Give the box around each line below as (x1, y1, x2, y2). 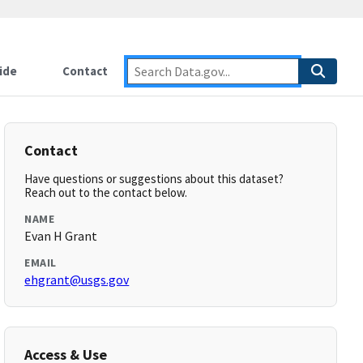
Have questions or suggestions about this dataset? (24, 171, 284, 186)
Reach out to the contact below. (24, 185, 188, 200)
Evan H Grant (24, 228, 98, 244)
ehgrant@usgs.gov (24, 271, 130, 288)
